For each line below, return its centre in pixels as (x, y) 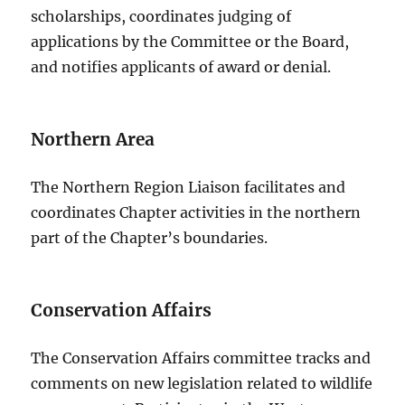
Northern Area (93, 140)
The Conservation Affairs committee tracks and (201, 358)
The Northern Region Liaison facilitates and (188, 188)
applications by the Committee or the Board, (190, 42)
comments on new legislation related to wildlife (202, 384)
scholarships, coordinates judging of (161, 17)
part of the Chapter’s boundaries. (150, 238)
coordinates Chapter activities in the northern (196, 213)
